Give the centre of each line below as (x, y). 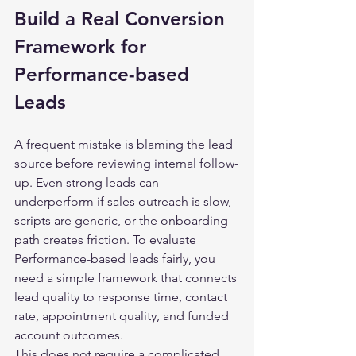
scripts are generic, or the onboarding (123, 221)
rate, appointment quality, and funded (123, 316)
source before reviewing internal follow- (126, 163)
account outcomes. (69, 335)
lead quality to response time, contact (122, 297)
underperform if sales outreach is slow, (124, 201)
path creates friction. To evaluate (107, 240)
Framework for (83, 46)
